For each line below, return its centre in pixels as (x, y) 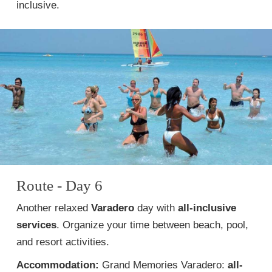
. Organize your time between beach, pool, (152, 225)
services (36, 225)
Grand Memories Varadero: (163, 265)
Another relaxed (54, 208)
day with (156, 208)
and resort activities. (63, 242)
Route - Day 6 (59, 185)
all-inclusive (207, 208)
